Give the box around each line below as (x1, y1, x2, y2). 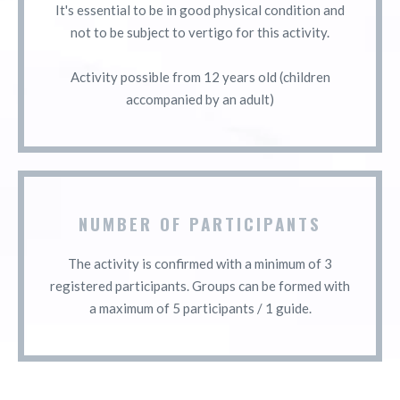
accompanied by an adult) (126, 90, 274, 107)
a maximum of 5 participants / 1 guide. (88, 299, 312, 316)
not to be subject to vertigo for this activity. (71, 23, 329, 40)
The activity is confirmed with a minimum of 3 (68, 254, 332, 271)
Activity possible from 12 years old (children (70, 68, 330, 85)
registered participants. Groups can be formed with (50, 277, 350, 294)
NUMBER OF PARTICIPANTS (79, 210, 321, 236)
